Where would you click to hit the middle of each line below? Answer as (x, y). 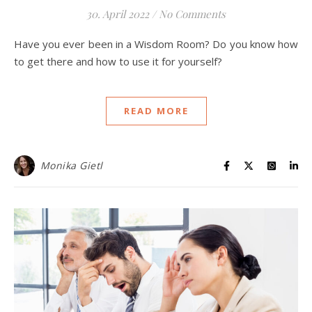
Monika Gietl (71, 166)
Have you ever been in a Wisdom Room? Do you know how (18, 44)
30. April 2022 (118, 14)
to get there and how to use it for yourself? (118, 62)
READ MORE (156, 111)
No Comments (192, 14)
